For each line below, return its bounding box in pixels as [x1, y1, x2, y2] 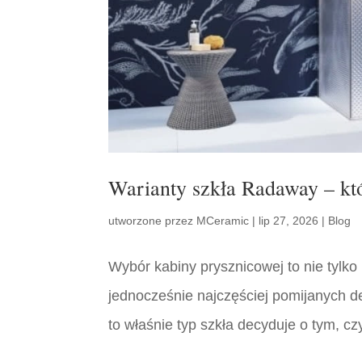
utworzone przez [108, 214, 197, 228]
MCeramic [196, 214, 250, 228]
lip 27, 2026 [259, 214, 319, 228]
